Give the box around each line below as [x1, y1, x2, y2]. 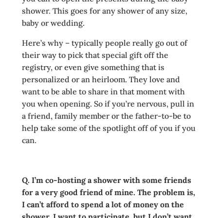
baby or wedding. [21, 18, 85, 28]
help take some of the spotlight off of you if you [21, 123, 196, 133]
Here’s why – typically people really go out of [21, 38, 187, 48]
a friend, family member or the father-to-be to [21, 111, 191, 121]
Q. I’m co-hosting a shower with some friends [21, 175, 191, 185]
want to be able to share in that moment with [21, 87, 185, 96]
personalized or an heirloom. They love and [21, 74, 180, 84]
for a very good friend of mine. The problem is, [21, 187, 195, 197]
